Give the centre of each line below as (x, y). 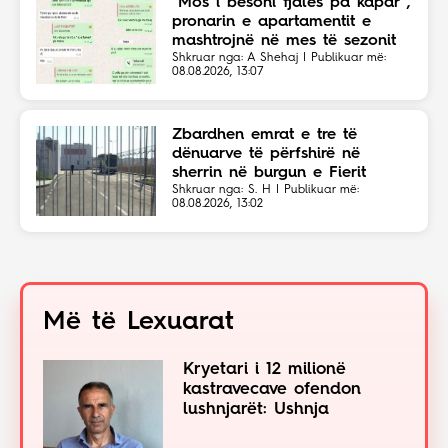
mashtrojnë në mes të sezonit (284, 41)
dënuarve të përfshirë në (266, 154)
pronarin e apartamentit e (271, 22)
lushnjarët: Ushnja (256, 409)
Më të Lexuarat (138, 322)
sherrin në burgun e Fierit (269, 173)
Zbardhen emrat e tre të (264, 135)
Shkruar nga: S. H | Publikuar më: (265, 190)
